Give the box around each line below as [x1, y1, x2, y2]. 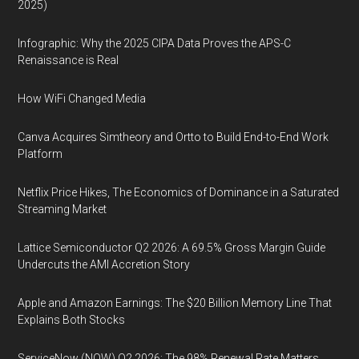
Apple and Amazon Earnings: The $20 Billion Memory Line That [18, 296, 333, 309]
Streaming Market [18, 202, 107, 216]
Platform [18, 147, 63, 160]
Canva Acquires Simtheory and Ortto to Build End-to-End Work [18, 130, 329, 143]
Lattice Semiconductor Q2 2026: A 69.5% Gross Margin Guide [18, 240, 326, 254]
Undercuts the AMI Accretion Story [18, 257, 191, 271]
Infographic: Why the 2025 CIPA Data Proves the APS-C [18, 36, 292, 50]
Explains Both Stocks [18, 313, 126, 326]
